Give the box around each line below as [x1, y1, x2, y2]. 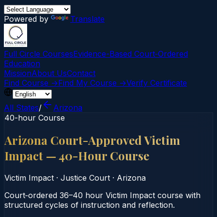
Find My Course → [58, 78, 126, 88]
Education [4, 59, 40, 68]
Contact [67, 68, 95, 78]
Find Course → [4, 78, 58, 88]
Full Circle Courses [4, 49, 73, 59]
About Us [31, 68, 67, 78]
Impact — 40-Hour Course [4, 147, 149, 163]
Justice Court [61, 172, 110, 183]
